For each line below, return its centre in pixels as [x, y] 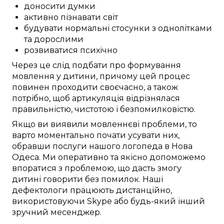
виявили [69, 124]
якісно [134, 157]
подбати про [99, 65]
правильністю [41, 109]
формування [154, 65]
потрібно [30, 98]
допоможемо [176, 157]
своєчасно [122, 87]
